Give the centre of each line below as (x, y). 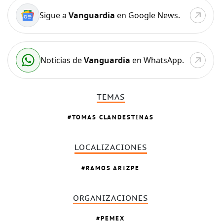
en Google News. (147, 15)
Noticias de (62, 60)
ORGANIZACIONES (111, 198)
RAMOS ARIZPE (113, 168)
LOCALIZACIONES (110, 148)
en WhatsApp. (157, 60)
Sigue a (54, 15)
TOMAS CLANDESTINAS (113, 117)
